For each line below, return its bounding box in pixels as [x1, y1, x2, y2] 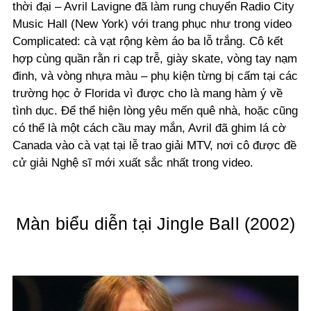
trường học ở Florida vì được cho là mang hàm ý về [12, 86, 283, 100]
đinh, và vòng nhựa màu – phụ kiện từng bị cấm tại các [12, 69, 298, 83]
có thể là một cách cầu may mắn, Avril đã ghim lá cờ [12, 121, 286, 135]
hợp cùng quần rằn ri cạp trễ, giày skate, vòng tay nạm [12, 51, 297, 65]
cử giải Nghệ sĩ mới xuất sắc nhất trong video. [12, 155, 253, 169]
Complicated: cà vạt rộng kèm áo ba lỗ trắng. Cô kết [12, 34, 283, 48]
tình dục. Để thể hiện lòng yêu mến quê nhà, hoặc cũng [12, 103, 298, 117]
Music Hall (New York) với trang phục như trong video [12, 17, 292, 31]
